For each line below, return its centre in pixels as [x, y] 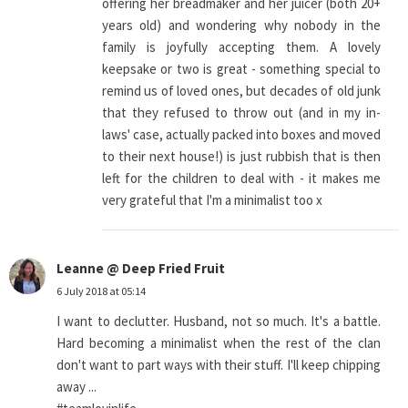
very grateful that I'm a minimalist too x [212, 200]
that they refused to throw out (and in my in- [241, 113]
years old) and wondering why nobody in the [241, 25]
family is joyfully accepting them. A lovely [241, 47]
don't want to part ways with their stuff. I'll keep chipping [219, 365]
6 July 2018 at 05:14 [101, 291]
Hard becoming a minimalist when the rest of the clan [219, 343]
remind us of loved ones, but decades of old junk [241, 91]
